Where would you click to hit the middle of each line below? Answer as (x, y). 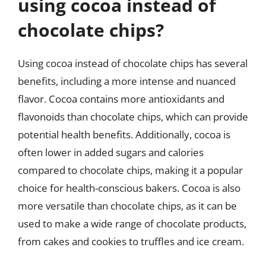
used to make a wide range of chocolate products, (132, 224)
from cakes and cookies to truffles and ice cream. (131, 241)
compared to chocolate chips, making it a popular (130, 170)
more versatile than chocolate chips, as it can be (127, 206)
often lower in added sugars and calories (111, 152)
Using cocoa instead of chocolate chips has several (133, 63)
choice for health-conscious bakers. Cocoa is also (129, 188)
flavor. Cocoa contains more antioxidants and (121, 99)
